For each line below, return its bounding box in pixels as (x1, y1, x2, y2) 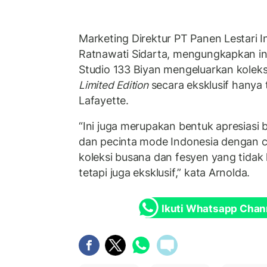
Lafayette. (79, 94, 129, 107)
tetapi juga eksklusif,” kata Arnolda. (79, 166, 250, 179)
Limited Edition (79, 78, 148, 91)
